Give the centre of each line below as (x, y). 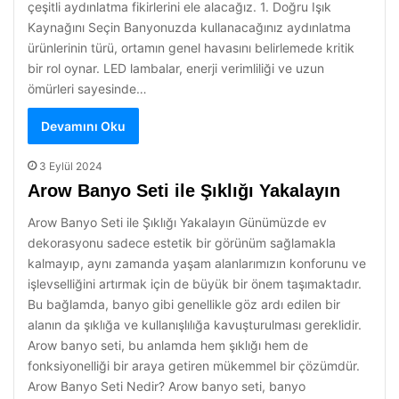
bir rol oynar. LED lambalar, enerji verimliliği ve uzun (176, 68)
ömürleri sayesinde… (87, 89)
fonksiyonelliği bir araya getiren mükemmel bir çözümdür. (194, 366)
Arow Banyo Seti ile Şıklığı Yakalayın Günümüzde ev (177, 222)
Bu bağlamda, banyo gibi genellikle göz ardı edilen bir (184, 304)
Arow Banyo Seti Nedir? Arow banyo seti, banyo (167, 386)
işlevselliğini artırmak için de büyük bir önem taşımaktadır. (195, 284)
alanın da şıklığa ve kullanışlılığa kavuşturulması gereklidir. (195, 325)
